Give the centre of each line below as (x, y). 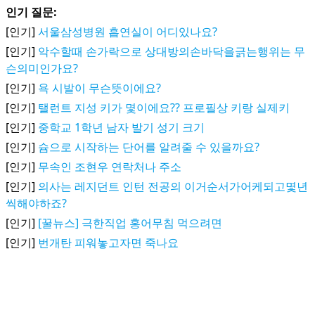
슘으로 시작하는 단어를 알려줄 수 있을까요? (149, 147)
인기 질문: (31, 12)
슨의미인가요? (42, 68)
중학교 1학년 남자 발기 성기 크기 (121, 127)
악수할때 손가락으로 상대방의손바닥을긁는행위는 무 (172, 51)
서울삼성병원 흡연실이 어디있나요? (128, 32)
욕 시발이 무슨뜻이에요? (99, 88)
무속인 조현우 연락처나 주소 (110, 167)
